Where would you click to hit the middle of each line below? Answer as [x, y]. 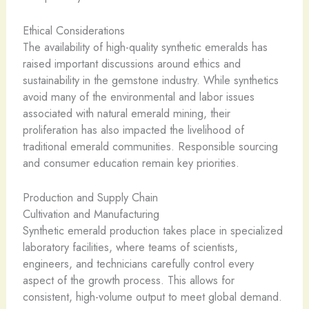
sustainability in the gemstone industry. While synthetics [150, 80]
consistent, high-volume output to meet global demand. [152, 297]
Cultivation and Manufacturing [91, 214]
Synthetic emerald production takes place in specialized [152, 231]
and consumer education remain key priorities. [131, 162]
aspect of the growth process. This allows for [128, 280]
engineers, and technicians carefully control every [138, 264]
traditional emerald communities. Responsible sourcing [150, 146]
